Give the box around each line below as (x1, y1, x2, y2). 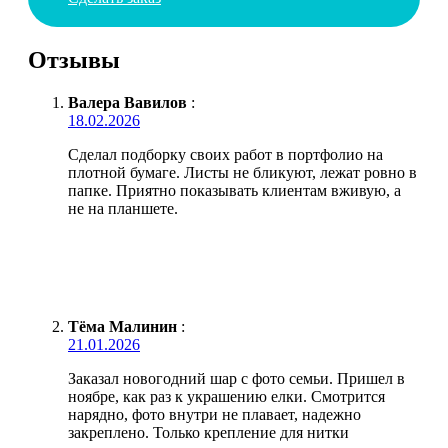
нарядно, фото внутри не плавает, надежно (68, 405, 361, 423)
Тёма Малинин (68, 317, 177, 335)
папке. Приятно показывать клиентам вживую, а (68, 181, 401, 199)
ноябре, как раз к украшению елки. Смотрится (68, 387, 385, 405)
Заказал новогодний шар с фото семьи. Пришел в (68, 369, 405, 387)
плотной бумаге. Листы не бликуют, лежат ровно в (68, 163, 417, 181)
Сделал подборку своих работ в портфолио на (68, 145, 383, 163)
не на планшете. (68, 199, 178, 217)
